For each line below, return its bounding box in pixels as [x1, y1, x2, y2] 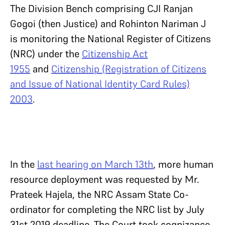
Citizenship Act [82, 47, 148, 60]
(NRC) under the [10, 47, 82, 60]
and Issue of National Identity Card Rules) [10, 77, 190, 90]
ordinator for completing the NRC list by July [10, 203, 204, 216]
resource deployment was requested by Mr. [10, 173, 199, 186]
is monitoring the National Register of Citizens [10, 32, 211, 45]
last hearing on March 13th [37, 158, 153, 171]
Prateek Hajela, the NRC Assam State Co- [10, 188, 189, 201]
